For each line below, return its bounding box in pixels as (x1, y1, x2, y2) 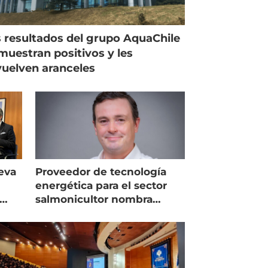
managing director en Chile (35, 206, 182, 219)
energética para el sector (35, 179, 167, 191)
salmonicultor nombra (35, 193, 153, 205)
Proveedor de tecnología (35, 165, 167, 178)
